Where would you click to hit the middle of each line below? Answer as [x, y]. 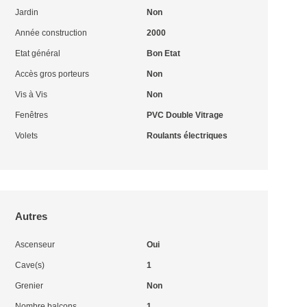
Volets [27, 136]
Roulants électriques [187, 136]
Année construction [51, 33]
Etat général [38, 53]
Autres [32, 216]
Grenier [29, 286]
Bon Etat [163, 53]
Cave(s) [30, 265]
